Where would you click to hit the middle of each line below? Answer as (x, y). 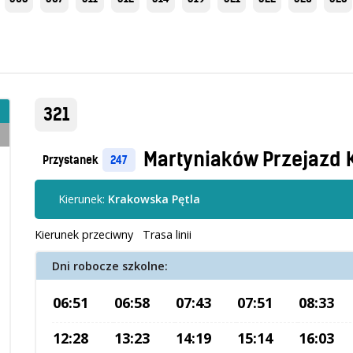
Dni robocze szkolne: (110, 266)
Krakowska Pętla (154, 199)
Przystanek (71, 160)
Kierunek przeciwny (84, 235)
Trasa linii (167, 235)
